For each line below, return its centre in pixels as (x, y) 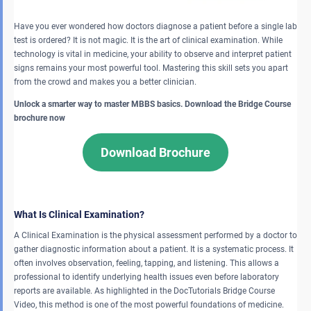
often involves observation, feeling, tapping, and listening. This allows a (146, 263)
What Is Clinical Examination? (80, 214)
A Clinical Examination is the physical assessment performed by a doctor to (155, 235)
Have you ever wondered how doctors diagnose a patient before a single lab (155, 26)
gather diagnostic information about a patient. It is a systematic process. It (154, 249)
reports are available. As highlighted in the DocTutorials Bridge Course (144, 291)
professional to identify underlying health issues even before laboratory (146, 277)
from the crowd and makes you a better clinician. (107, 82)
